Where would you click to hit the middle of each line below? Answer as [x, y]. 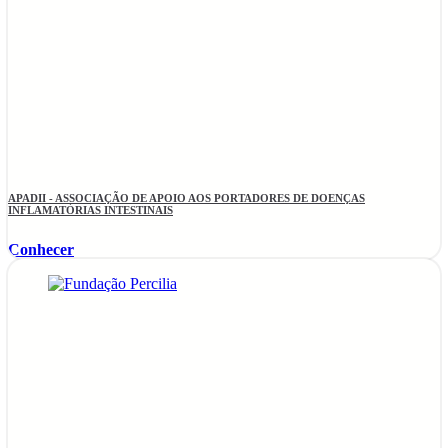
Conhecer [41, 250]
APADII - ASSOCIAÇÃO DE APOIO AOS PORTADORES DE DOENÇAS [186, 198]
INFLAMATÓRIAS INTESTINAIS [90, 210]
